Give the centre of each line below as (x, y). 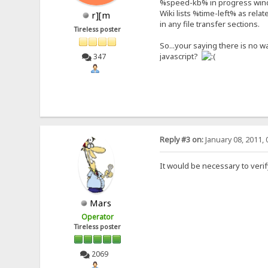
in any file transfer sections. (209, 24)
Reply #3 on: (181, 139)
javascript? (180, 56)
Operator (98, 217)
